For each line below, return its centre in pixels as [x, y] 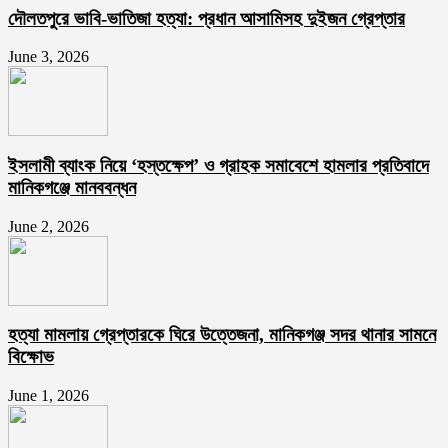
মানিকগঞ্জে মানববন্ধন [72, 188]
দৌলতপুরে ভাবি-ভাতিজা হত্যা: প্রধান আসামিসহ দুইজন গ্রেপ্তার [206, 18]
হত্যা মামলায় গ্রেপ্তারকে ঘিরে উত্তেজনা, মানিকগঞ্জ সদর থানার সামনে [222, 335]
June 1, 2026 [48, 396]
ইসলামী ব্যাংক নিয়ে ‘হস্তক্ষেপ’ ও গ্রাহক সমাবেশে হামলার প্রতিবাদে [218, 166]
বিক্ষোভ [31, 357]
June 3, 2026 [48, 57]
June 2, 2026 [48, 226]
